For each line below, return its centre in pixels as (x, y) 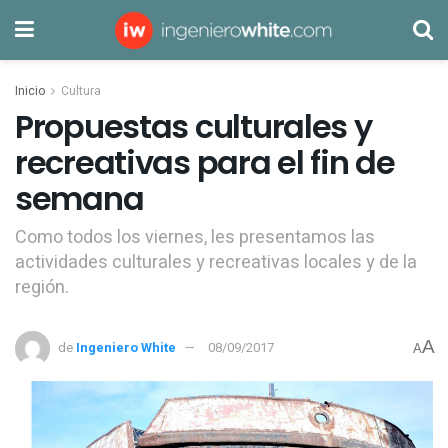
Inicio (30, 91)
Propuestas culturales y (193, 126)
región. (42, 287)
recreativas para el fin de (205, 162)
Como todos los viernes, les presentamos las (195, 237)
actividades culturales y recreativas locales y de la (216, 262)
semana (79, 198)
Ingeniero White (126, 348)
